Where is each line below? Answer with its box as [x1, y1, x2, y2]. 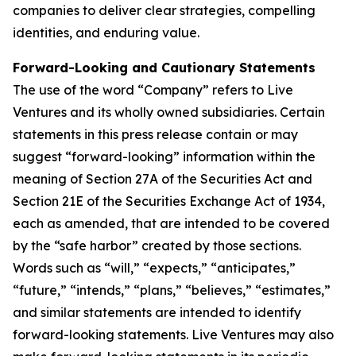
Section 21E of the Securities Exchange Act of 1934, [13, 193, 325, 209]
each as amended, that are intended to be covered [13, 215, 330, 231]
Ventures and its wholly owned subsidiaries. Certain [13, 104, 325, 120]
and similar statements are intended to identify [13, 304, 301, 320]
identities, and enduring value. [13, 25, 199, 41]
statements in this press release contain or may [13, 126, 298, 142]
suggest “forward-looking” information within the [13, 149, 315, 164]
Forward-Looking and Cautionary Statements [13, 60, 315, 75]
